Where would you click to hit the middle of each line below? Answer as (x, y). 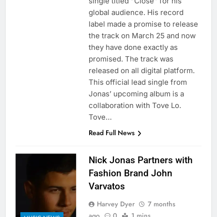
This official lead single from (138, 82)
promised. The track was (131, 59)
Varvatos (107, 186)
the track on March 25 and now (142, 36)
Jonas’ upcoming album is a (136, 94)
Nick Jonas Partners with (140, 160)
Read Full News (111, 133)
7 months (161, 204)
